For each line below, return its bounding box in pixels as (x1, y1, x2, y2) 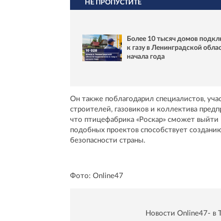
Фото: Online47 (70, 172, 123, 180)
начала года (127, 53, 165, 61)
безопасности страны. (70, 136, 146, 144)
